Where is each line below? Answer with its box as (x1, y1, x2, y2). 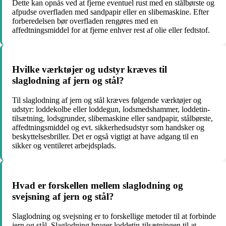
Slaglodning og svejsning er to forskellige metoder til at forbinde (12, 211, 216, 220)
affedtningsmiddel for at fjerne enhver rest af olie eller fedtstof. (12, 25, 210, 34)
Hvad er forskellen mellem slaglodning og (12, 180, 183, 191)
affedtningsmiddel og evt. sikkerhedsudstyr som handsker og (12, 123, 204, 132)
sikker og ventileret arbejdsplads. (12, 141, 116, 150)
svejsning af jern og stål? (12, 191, 114, 202)
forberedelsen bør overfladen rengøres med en (12, 16, 158, 25)
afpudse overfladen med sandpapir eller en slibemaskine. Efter (12, 7, 209, 16)
